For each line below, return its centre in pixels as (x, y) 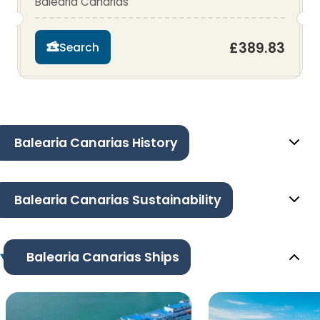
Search (79, 47)
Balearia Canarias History (96, 142)
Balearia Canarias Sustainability (118, 200)
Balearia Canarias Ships (102, 257)
